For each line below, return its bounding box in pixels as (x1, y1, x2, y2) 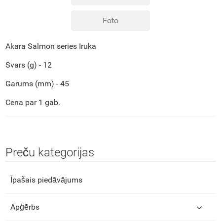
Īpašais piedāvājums (10, 175, 82, 184)
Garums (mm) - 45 (5, 78, 69, 88)
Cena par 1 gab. (5, 97, 60, 107)
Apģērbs (10, 202, 39, 212)
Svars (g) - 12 (5, 60, 52, 70)
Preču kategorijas (5, 145, 94, 159)
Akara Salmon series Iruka (5, 41, 98, 51)
